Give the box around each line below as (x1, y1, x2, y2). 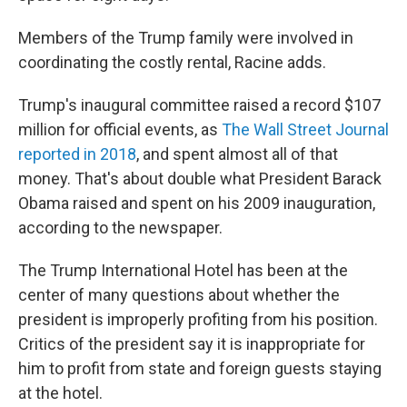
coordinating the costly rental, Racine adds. (18, 53, 326, 72)
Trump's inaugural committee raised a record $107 (18, 95, 381, 114)
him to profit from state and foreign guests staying (18, 359, 382, 378)
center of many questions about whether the (18, 285, 340, 304)
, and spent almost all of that (136, 144, 338, 164)
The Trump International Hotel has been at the (18, 261, 348, 280)
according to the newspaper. (18, 218, 223, 237)
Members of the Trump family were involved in (18, 28, 353, 47)
